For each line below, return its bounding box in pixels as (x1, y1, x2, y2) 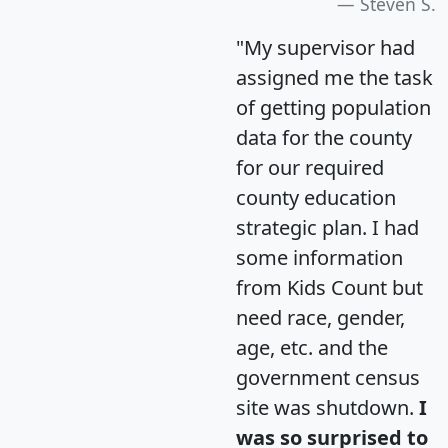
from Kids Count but (236, 274, 423, 302)
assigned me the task (236, 64, 433, 92)
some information (236, 244, 403, 272)
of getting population (236, 94, 431, 122)
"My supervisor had (236, 34, 415, 62)
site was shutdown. (236, 394, 419, 422)
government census (236, 364, 420, 392)
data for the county (236, 124, 412, 152)
